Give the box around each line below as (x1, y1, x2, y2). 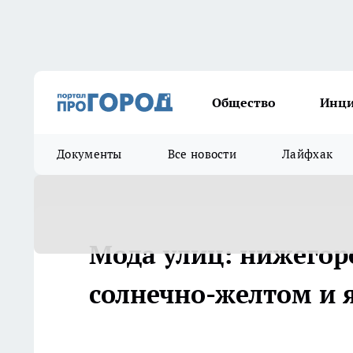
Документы (57, 147, 122, 162)
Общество (212, 95, 276, 110)
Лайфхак (282, 147, 333, 162)
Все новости (167, 147, 237, 162)
